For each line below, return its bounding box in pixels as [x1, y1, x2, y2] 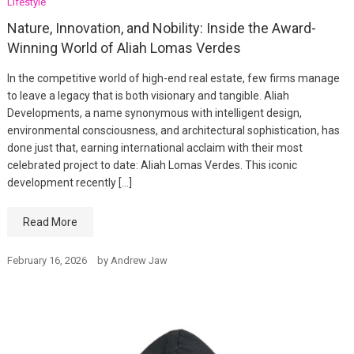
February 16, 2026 [6, 254, 87, 267]
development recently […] [6, 176, 132, 190]
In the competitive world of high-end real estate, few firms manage [6, 72, 340, 85]
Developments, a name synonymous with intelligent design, [6, 107, 302, 120]
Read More [22, 216, 77, 229]
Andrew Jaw [110, 254, 168, 267]
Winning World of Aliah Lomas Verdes [6, 40, 241, 57]
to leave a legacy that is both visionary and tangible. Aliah [6, 89, 289, 103]
